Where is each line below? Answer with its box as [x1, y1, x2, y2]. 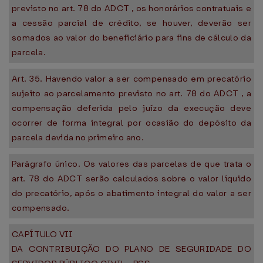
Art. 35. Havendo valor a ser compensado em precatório [12, 73, 251, 85]
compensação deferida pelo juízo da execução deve [12, 102, 251, 114]
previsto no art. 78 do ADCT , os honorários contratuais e [12, 2, 251, 14]
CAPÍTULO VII [12, 228, 73, 240]
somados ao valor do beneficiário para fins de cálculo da [12, 32, 251, 43]
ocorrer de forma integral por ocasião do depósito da [12, 117, 251, 129]
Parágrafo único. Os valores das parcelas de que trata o [12, 158, 251, 170]
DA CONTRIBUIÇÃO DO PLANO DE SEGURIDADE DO [12, 243, 251, 255]
